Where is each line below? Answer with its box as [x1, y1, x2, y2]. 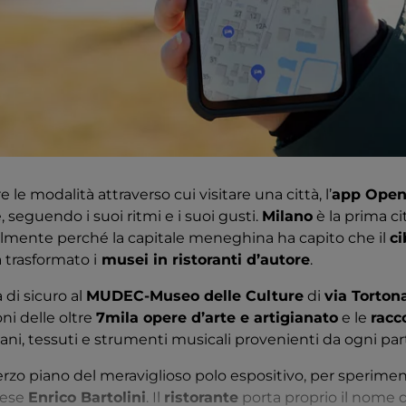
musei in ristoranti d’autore [97, 251, 310, 269]
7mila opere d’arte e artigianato [96, 309, 338, 327]
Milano [262, 208, 313, 226]
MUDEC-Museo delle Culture [86, 287, 304, 305]
